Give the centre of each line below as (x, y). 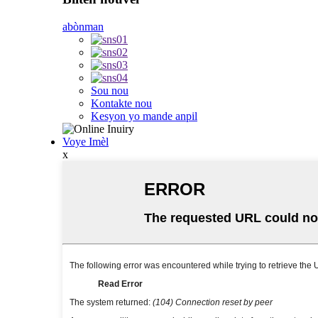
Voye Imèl (86, 141)
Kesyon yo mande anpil (144, 116)
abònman (83, 26)
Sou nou (110, 90)
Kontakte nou (121, 103)
